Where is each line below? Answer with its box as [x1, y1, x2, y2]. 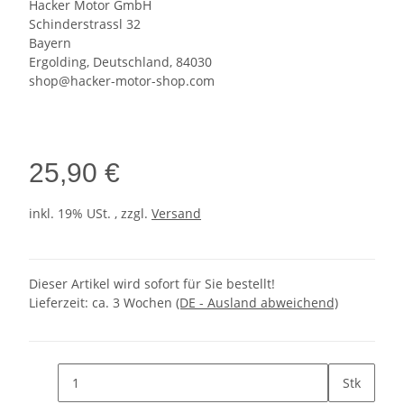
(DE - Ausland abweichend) [176, 294, 338, 312]
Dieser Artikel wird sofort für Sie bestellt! [29, 275, 275, 293]
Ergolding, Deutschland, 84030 [29, 53, 212, 71]
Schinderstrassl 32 [29, 15, 141, 33]
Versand [151, 205, 201, 223]
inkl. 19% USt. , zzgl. [29, 205, 151, 223]
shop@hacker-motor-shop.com [29, 72, 215, 90]
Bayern [29, 34, 71, 52]
